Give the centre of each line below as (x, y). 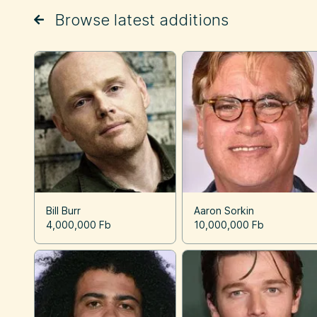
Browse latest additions (142, 20)
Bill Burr (63, 211)
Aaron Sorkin (224, 211)
